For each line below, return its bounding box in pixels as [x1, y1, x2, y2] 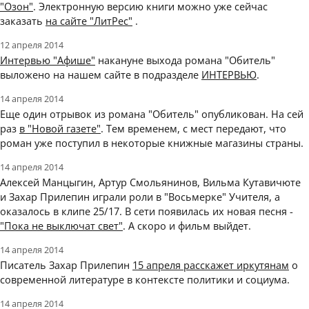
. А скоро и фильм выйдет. [123, 219, 251, 233]
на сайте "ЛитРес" [46, 14, 132, 28]
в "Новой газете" [19, 121, 101, 136]
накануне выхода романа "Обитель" [95, 53, 275, 68]
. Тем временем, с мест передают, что [101, 121, 286, 136]
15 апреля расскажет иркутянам [132, 258, 289, 272]
